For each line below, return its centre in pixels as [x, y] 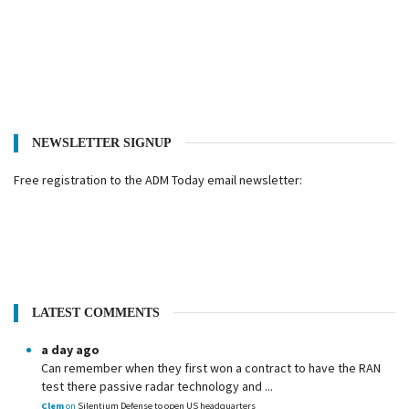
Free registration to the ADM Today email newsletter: [158, 180]
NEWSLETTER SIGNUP [102, 143]
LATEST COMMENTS [96, 313]
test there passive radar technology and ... [157, 386]
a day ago [70, 350]
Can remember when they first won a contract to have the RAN [211, 368]
